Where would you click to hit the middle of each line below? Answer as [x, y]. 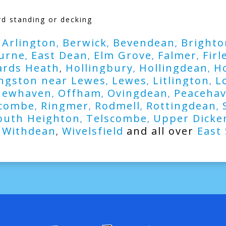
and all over [162, 131]
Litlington [181, 80]
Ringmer [65, 106]
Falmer [177, 55]
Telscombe [117, 118]
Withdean [29, 131]
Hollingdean [173, 68]
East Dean [59, 55]
